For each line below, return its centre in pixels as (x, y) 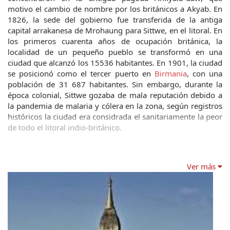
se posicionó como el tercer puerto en (81, 73)
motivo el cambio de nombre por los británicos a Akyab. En (115, 9)
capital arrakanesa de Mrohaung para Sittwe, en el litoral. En (115, 30)
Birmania (170, 73)
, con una (205, 73)
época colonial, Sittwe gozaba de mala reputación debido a (115, 95)
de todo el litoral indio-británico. (65, 127)
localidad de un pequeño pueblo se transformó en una (115, 52)
